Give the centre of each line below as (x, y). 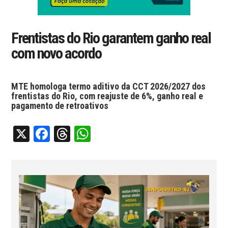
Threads (96, 134)
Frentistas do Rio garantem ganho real (111, 38)
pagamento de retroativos (60, 106)
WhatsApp (123, 134)
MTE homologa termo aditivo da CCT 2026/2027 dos (109, 86)
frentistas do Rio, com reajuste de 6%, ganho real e (107, 96)
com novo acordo (56, 53)
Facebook (80, 134)
